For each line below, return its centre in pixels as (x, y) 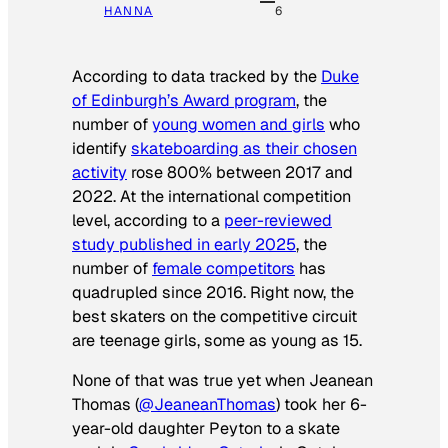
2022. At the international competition (211, 196)
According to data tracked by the (196, 76)
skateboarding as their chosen (244, 148)
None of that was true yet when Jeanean (222, 380)
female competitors (223, 268)
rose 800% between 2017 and (240, 172)
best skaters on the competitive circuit (214, 316)
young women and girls (238, 124)
